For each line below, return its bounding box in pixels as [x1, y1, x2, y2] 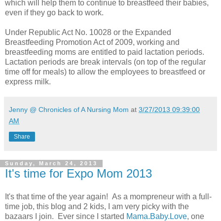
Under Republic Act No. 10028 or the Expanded [5, 28, 171, 37]
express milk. [5, 77, 51, 86]
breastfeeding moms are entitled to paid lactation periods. [5, 47, 204, 56]
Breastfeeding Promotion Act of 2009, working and [5, 37, 180, 46]
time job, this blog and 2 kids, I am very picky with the [5, 202, 189, 211]
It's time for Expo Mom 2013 [5, 166, 152, 180]
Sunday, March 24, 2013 [5, 160, 98, 167]
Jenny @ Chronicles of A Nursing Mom [9, 105, 129, 113]
